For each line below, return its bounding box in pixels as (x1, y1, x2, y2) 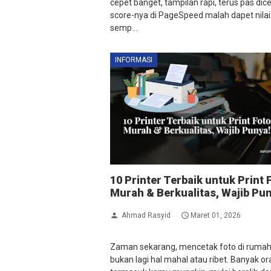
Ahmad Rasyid (122, 211, 171, 220)
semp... (110, 23, 137, 33)
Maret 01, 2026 (191, 211, 241, 220)
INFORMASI (115, 56, 152, 65)
